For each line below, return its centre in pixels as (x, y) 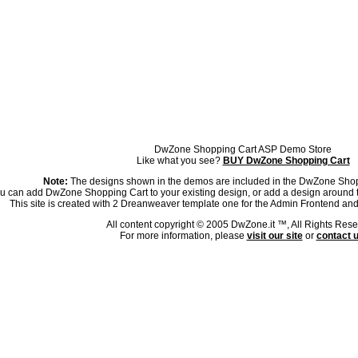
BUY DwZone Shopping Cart (286, 161)
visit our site (274, 236)
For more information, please (183, 236)
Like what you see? (179, 161)
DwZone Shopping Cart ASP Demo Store (243, 149)
